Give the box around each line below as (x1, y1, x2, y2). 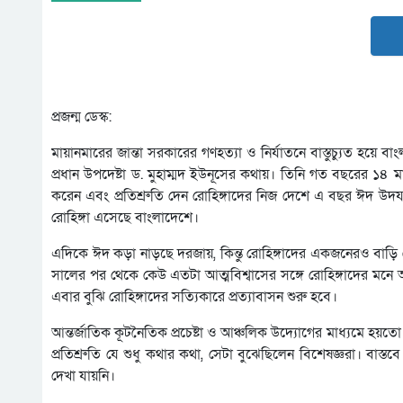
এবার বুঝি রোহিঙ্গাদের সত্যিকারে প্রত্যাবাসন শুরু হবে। (51, 287, 337, 308)
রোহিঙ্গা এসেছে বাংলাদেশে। (51, 208, 199, 228)
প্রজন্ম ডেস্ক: (51, 107, 112, 128)
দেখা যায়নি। (51, 366, 115, 387)
